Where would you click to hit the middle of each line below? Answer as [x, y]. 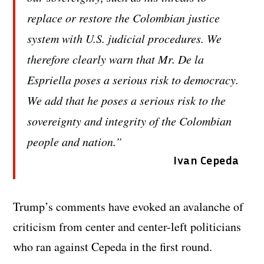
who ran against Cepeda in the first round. [113, 247]
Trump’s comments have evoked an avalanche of [128, 207]
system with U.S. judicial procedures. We [125, 39]
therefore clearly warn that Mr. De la [116, 59]
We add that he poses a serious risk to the [127, 100]
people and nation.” [75, 142]
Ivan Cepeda [206, 160]
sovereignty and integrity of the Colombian [130, 121]
